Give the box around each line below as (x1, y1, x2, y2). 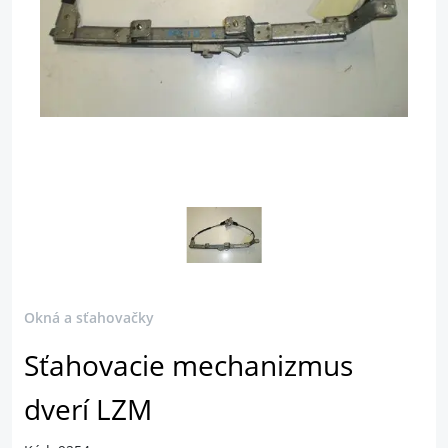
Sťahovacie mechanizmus (24, 347, 353, 384)
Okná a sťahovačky (24, 308, 154, 327)
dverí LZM (24, 391, 152, 428)
